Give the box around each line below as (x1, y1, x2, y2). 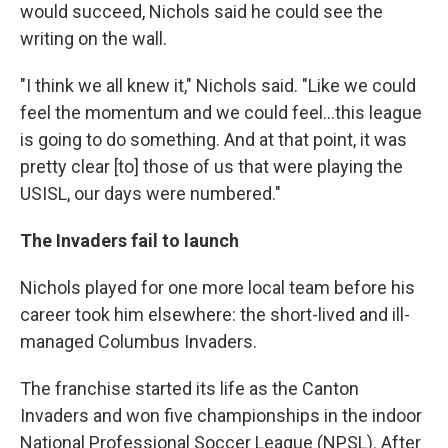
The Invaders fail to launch (20, 229, 239, 251)
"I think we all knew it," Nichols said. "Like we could (20, 74, 416, 96)
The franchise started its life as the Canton (20, 377, 359, 399)
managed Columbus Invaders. (20, 330, 257, 352)
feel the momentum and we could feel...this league (20, 101, 422, 123)
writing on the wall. (20, 27, 167, 49)
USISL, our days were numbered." (20, 182, 281, 204)
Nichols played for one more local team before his (20, 276, 415, 298)
